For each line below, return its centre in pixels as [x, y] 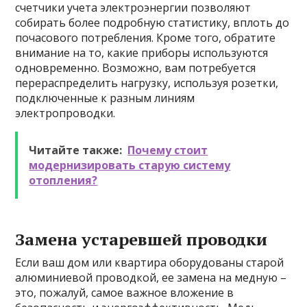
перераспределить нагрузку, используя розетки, [147, 83]
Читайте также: [76, 150]
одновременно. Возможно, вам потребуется [136, 68]
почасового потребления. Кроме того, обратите [146, 38]
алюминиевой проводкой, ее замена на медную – [151, 278]
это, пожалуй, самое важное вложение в [125, 293]
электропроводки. [65, 113]
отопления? [63, 180]
